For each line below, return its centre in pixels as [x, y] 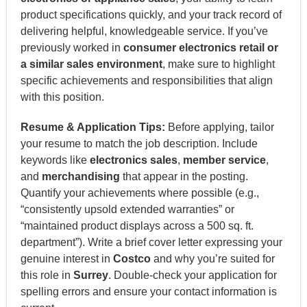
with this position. [62, 97]
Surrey [90, 275]
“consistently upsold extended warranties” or [127, 209]
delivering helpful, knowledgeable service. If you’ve [144, 31]
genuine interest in [66, 258]
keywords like [55, 160]
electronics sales [133, 160]
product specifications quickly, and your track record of [151, 14]
